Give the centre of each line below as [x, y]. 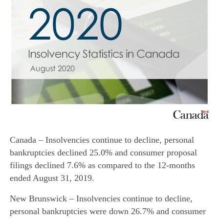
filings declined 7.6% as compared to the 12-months [102, 165]
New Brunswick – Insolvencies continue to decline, [101, 199]
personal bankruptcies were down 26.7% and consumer [108, 211]
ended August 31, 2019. [52, 178]
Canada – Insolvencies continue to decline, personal [102, 140]
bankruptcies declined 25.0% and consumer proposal [103, 153]
